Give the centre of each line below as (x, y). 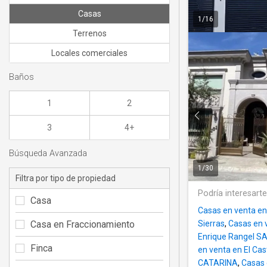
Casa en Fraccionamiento (83, 224)
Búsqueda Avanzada (48, 154)
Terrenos (89, 34)
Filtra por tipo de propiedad (66, 178)
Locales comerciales (89, 53)
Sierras (211, 224)
